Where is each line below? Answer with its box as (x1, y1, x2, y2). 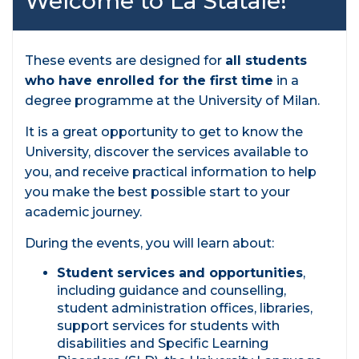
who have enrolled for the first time (25, 73, 273, 89)
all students (225, 53, 307, 69)
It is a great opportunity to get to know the (25, 124, 303, 140)
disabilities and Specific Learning (57, 336, 268, 352)
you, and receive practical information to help (25, 164, 317, 180)
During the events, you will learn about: (25, 236, 274, 252)
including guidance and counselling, (57, 283, 286, 299)
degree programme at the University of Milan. (25, 93, 320, 109)
